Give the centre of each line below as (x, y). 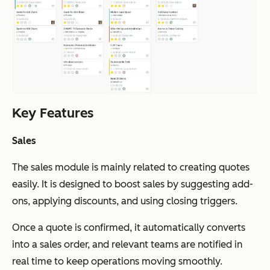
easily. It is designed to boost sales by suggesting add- (133, 184)
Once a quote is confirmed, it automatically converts (129, 228)
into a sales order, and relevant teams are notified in (127, 245)
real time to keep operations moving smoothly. (117, 262)
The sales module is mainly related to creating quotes (131, 168)
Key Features (53, 113)
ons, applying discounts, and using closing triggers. (125, 201)
